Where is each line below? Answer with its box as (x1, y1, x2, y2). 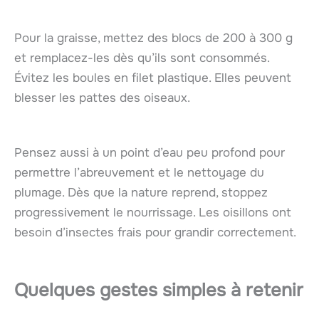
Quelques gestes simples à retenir (14, 278, 303, 303)
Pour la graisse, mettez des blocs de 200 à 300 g (14, 30, 293, 46)
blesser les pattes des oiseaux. (14, 90, 190, 105)
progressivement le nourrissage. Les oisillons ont (14, 204, 291, 220)
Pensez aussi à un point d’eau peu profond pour (14, 145, 285, 160)
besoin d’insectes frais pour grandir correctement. (14, 224, 296, 240)
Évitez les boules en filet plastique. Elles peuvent (14, 70, 291, 85)
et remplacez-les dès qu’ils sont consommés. (14, 50, 269, 66)
